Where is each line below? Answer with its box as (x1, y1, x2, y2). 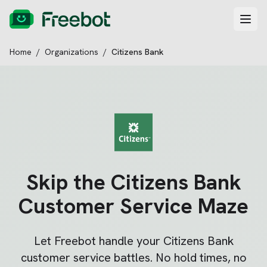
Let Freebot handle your (33, 233, 163, 249)
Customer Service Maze (18, 192, 249, 220)
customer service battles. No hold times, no (20, 250, 247, 265)
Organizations (45, 46, 98, 57)
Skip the (26, 168, 111, 196)
